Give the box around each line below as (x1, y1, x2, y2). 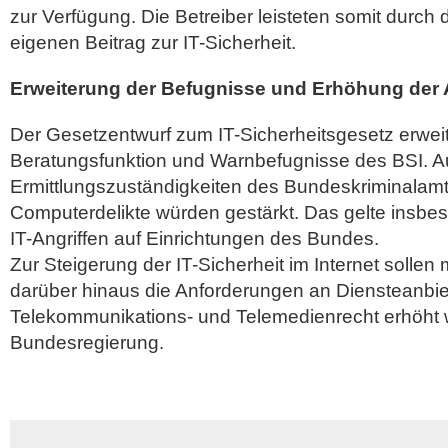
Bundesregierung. (10, 332, 164, 353)
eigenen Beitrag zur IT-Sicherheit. (10, 32, 296, 53)
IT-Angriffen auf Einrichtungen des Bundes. (10, 228, 379, 249)
